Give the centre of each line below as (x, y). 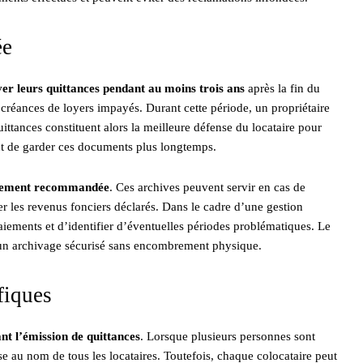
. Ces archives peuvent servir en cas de (207, 187)
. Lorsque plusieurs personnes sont (228, 336)
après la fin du (282, 88)
